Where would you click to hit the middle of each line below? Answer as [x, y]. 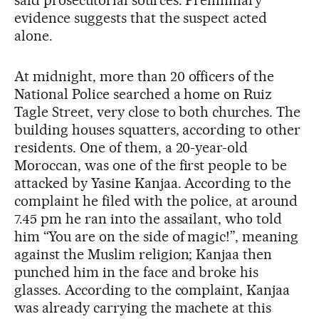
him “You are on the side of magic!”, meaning [157, 236]
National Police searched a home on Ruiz [143, 94]
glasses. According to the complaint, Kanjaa [152, 290]
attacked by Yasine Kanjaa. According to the [153, 183]
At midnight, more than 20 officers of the [145, 76]
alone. [33, 36]
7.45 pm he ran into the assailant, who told [148, 219]
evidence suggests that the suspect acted [141, 18]
